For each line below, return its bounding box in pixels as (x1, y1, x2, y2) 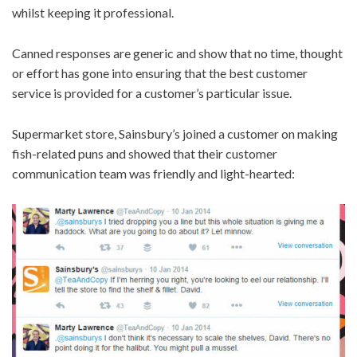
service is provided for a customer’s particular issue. (12, 85, 292, 100)
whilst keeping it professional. (12, 5, 174, 20)
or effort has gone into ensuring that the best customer (12, 65, 308, 80)
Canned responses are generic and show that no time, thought (12, 45, 343, 61)
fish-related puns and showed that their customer (12, 146, 277, 161)
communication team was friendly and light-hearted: (12, 166, 295, 181)
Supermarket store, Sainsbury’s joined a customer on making (12, 126, 338, 141)
